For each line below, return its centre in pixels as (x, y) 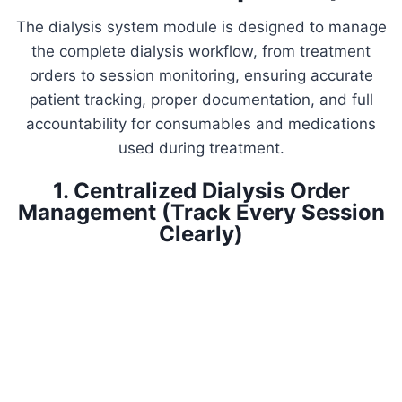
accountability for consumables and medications (201, 124)
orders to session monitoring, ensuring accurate (201, 76)
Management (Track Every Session (201, 213)
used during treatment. (201, 149)
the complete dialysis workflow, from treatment (201, 52)
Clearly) (201, 234)
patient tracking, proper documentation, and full (201, 100)
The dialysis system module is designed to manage (201, 27)
